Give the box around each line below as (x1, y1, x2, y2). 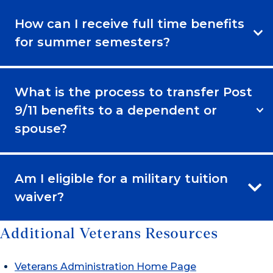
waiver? (15, 189, 64, 204)
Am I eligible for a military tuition (15, 171, 228, 186)
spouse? (15, 121, 67, 136)
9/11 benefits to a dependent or (15, 102, 217, 118)
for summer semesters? (15, 34, 170, 49)
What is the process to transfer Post (15, 84, 252, 99)
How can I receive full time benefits (15, 16, 244, 31)
